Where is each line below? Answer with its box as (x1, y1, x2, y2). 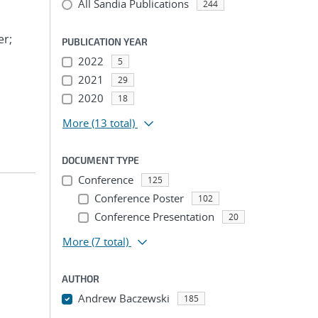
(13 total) (92, 116, 135, 130)
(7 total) (92, 234, 128, 248)
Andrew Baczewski (77, 291, 170, 305)
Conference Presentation (94, 209, 214, 224)
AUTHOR (62, 273, 99, 285)
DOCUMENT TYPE (62, 154, 139, 166)
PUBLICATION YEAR (62, 35, 148, 48)
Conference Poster (94, 191, 184, 205)
